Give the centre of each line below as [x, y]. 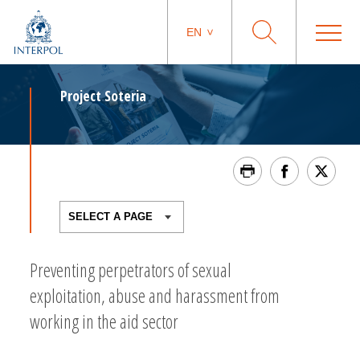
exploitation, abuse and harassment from [155, 296]
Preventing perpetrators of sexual [131, 270]
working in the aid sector [104, 321]
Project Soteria [103, 96]
